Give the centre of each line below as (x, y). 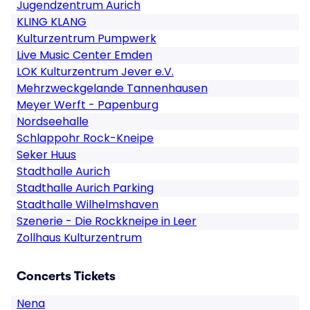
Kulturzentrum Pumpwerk (86, 38)
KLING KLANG (52, 22)
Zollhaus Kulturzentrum (79, 238)
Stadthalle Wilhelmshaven (88, 204)
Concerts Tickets (66, 276)
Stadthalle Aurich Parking (85, 188)
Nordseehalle (53, 121)
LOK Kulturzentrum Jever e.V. (95, 72)
